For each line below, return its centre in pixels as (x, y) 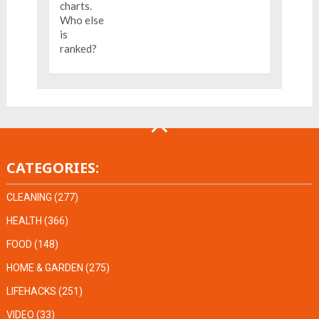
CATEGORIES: (52, 168)
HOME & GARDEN (45, 268)
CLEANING (29, 198)
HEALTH (24, 221)
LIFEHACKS (31, 292)
